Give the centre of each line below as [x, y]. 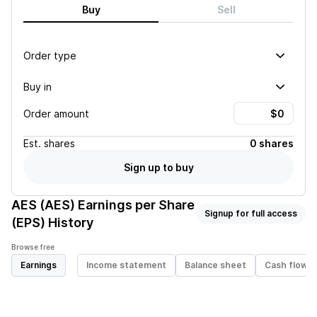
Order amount [56, 113]
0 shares [272, 143]
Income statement [126, 265]
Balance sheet [215, 265]
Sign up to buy [158, 167]
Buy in [38, 86]
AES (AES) [43, 205]
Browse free [33, 247]
